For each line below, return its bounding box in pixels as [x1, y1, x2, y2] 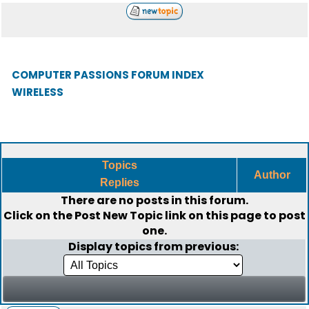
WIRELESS [12, 85, 63, 99]
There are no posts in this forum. [61, 192, 248, 208]
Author [250, 169, 293, 181]
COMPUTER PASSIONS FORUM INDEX [12, 68, 204, 82]
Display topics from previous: [68, 239, 241, 255]
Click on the [3, 208, 74, 223]
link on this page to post [163, 208, 306, 223]
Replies [97, 177, 142, 188]
